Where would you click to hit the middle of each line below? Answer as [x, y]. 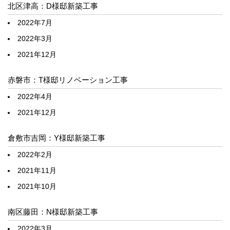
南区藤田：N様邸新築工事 [53, 212]
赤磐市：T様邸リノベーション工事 [68, 80]
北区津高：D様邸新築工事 [53, 6]
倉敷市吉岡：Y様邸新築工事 [56, 138]
